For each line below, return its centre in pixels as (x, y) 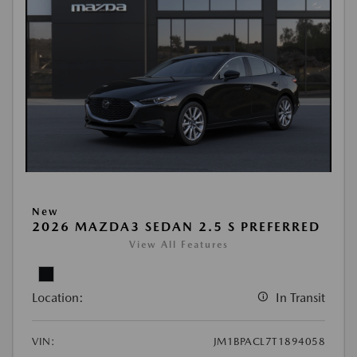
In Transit (300, 298)
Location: (58, 298)
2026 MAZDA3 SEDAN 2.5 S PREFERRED (176, 227)
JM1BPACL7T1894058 (269, 342)
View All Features (178, 245)
